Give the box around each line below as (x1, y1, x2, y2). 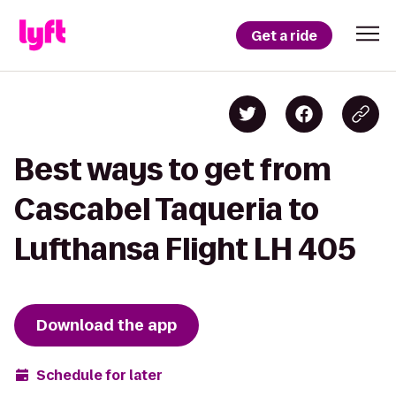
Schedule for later (36, 365, 163, 385)
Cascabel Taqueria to (14, 193, 319, 225)
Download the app (36, 315, 177, 336)
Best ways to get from (14, 153, 331, 186)
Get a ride (251, 26, 317, 45)
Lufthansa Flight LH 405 (14, 232, 356, 265)
